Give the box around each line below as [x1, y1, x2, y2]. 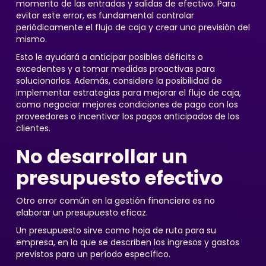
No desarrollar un [15, 143, 188, 170]
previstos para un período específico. [15, 248, 170, 260]
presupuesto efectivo [15, 164, 223, 191]
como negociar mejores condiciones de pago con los [15, 99, 238, 110]
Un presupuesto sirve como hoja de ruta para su [15, 224, 216, 236]
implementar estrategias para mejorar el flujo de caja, [15, 87, 241, 99]
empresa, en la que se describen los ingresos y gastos [15, 236, 239, 248]
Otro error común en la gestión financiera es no [15, 195, 215, 207]
